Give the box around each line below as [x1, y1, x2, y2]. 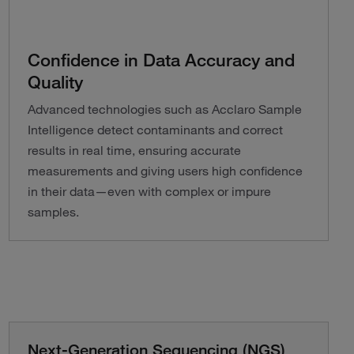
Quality [27, 70, 83, 92]
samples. [27, 204, 79, 220]
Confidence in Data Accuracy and [27, 48, 295, 70]
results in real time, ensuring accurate [27, 142, 241, 158]
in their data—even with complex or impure [27, 183, 271, 199]
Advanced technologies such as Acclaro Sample [27, 101, 302, 117]
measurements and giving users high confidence [27, 163, 303, 179]
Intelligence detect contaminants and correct [27, 122, 283, 137]
